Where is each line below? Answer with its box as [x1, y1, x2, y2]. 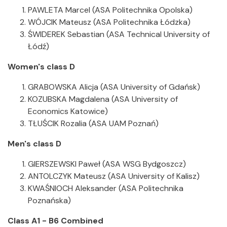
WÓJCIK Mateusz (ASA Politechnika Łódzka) [28, 17, 191, 27]
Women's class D [8, 61, 75, 72]
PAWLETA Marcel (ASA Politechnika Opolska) [28, 5, 193, 15]
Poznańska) [28, 195, 71, 206]
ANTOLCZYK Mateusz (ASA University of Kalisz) [28, 171, 200, 181]
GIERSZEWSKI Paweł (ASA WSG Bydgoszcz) [28, 159, 186, 169]
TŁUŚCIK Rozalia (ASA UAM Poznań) [28, 118, 159, 129]
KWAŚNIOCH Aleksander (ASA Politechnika [28, 183, 183, 194]
